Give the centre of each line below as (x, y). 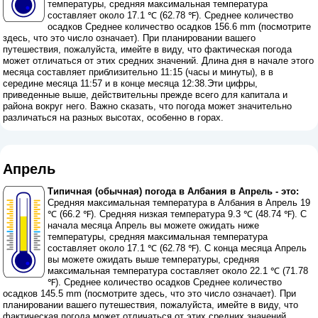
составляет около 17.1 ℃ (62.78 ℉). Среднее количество (171, 15)
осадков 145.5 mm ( (45, 294)
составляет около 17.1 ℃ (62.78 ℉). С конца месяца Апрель (177, 248)
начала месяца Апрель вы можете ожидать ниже (154, 226)
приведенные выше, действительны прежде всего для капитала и (146, 94)
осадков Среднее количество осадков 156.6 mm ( (155, 26)
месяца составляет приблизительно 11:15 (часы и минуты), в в (138, 72)
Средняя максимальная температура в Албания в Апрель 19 (179, 203)
